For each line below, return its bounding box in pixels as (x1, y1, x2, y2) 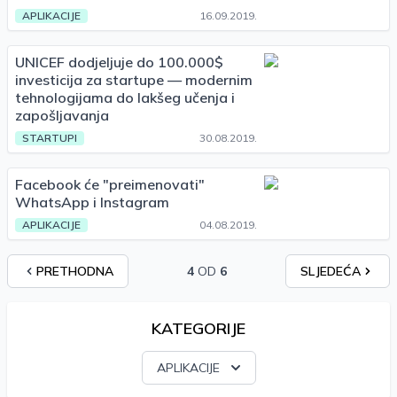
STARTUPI (22, 131, 77, 144)
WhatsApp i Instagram (15, 193, 169, 211)
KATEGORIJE (152, 318, 245, 339)
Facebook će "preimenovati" (15, 175, 205, 193)
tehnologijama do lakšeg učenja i (15, 89, 235, 106)
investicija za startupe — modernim (15, 71, 253, 89)
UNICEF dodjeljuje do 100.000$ (15, 53, 223, 71)
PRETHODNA (36, 263, 113, 279)
